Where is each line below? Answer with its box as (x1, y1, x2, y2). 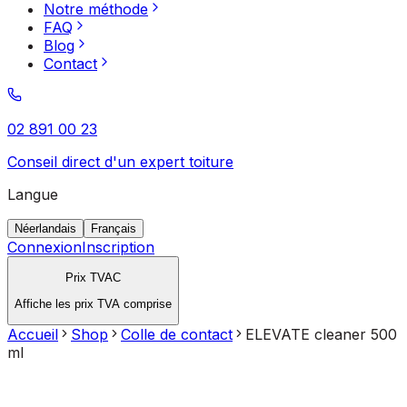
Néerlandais (15, 222, 76, 235)
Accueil (7, 324, 58, 343)
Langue (7, 185, 58, 203)
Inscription (82, 238, 154, 256)
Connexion (7, 238, 82, 256)
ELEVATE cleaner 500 (245, 324, 397, 343)
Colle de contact (121, 324, 233, 343)
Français (91, 222, 136, 235)
